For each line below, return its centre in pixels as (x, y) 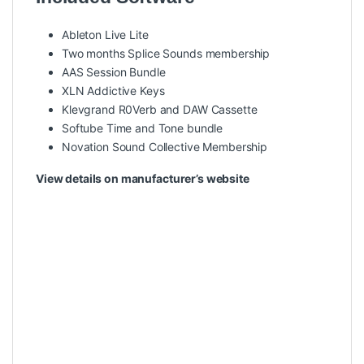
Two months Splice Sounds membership (166, 53)
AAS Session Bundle (114, 71)
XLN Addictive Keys (113, 90)
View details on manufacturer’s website (143, 178)
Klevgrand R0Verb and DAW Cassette (160, 109)
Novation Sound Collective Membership (165, 146)
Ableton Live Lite (105, 34)
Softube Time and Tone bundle (143, 128)
